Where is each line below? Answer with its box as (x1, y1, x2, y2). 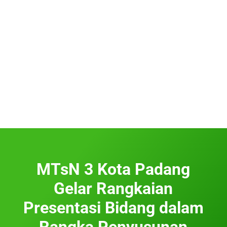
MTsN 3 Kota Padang (36, 159, 191, 179)
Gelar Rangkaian (54, 178, 173, 198)
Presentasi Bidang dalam (23, 198, 204, 217)
